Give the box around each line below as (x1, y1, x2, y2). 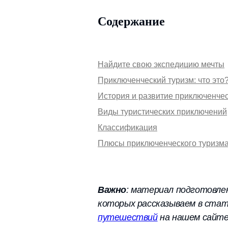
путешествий (98, 212, 158, 222)
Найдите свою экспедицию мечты (98, 60, 224, 69)
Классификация (98, 123, 157, 132)
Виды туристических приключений (98, 107, 227, 116)
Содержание (98, 15, 165, 28)
